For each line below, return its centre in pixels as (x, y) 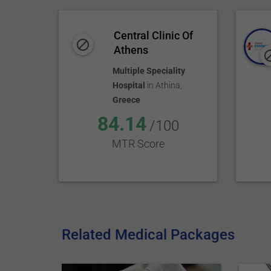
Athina (168, 85)
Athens (131, 50)
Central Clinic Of (154, 35)
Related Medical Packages (149, 235)
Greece (126, 100)
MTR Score (138, 144)
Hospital (129, 85)
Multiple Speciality (149, 71)
